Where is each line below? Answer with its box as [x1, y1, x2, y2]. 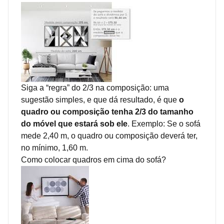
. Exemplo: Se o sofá [127, 119, 200, 128]
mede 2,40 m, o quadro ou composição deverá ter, [21, 131, 197, 140]
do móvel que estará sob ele [21, 119, 127, 128]
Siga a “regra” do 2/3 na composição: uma [21, 83, 169, 92]
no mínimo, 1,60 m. [21, 143, 88, 152]
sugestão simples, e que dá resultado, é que [21, 95, 179, 104]
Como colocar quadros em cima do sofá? [21, 155, 166, 164]
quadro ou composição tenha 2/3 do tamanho [21, 107, 193, 116]
